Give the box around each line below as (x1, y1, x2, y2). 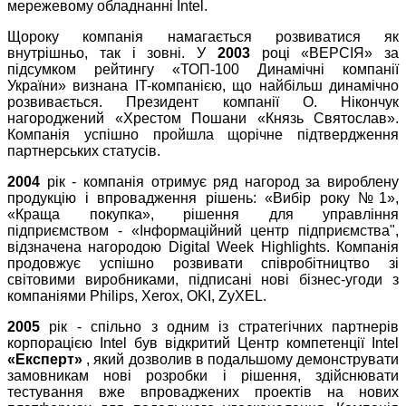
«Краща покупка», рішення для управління (7, 207, 399, 223)
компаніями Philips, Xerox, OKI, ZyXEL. (7, 288, 266, 304)
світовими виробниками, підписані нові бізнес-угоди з (7, 272, 399, 288)
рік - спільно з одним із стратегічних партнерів (49, 319, 399, 335)
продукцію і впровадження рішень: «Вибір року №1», (7, 190, 399, 207)
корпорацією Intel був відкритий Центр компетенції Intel (7, 335, 399, 352)
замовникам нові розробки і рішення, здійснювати (7, 368, 399, 384)
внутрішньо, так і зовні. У (7, 45, 217, 62)
